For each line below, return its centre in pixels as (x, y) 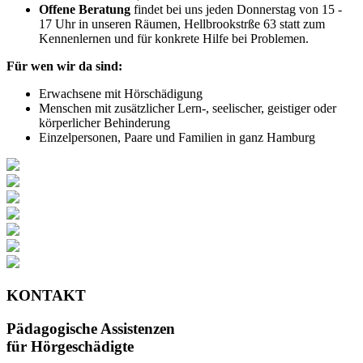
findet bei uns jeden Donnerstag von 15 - (236, 10)
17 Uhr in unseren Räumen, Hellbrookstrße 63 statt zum (182, 24)
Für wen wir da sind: (66, 66)
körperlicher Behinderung (105, 123)
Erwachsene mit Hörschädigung (121, 94)
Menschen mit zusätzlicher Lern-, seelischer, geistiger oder (188, 109)
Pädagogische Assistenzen (91, 328)
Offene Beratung (85, 10)
